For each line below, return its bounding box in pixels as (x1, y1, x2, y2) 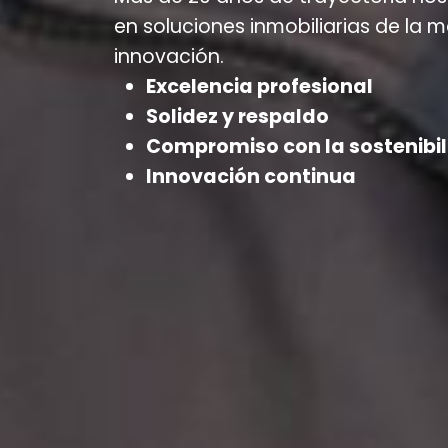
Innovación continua (146, 162, 356, 190)
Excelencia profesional (146, 72, 373, 100)
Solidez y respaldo (146, 102, 329, 130)
